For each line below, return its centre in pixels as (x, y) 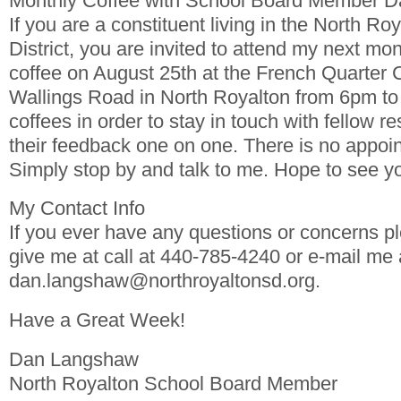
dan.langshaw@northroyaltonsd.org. (165, 281)
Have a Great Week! (97, 320)
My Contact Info (77, 209)
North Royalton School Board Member (173, 384)
